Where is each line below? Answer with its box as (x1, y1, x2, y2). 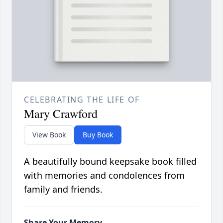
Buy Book (83, 130, 113, 140)
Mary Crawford (24, 106, 98, 122)
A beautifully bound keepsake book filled (24, 155, 197, 168)
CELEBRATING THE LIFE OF (24, 94, 140, 106)
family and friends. (24, 183, 103, 196)
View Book (32, 130, 66, 140)
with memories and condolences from (24, 169, 185, 182)
